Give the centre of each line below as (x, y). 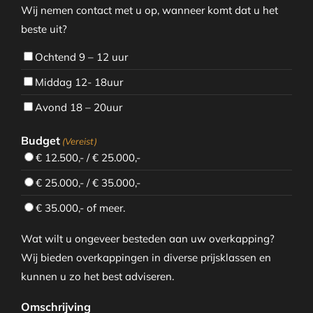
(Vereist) (80, 141)
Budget (40, 141)
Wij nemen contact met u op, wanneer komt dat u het (149, 10)
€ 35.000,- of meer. (80, 208)
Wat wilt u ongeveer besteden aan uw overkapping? (147, 239)
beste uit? (44, 29)
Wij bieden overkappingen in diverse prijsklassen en (146, 258)
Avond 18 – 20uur (78, 108)
